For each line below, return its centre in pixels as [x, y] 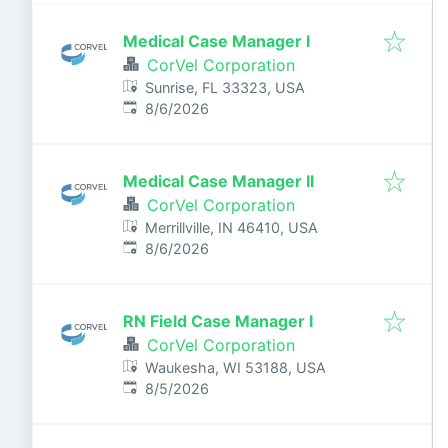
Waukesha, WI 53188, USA [236, 367]
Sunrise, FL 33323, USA [225, 87]
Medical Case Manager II [218, 181]
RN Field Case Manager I [218, 321]
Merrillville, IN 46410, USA [232, 227]
